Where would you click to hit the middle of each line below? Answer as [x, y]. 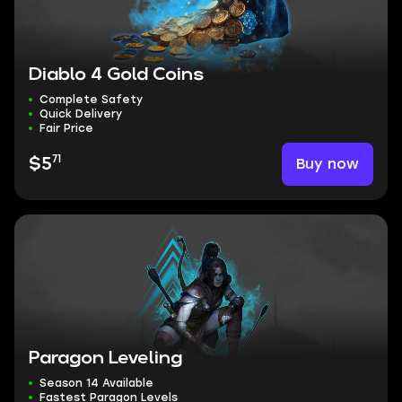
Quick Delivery [81, 114]
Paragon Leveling [105, 358]
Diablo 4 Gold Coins [116, 74]
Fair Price [66, 128]
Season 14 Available [96, 383]
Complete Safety [91, 100]
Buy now [328, 164]
